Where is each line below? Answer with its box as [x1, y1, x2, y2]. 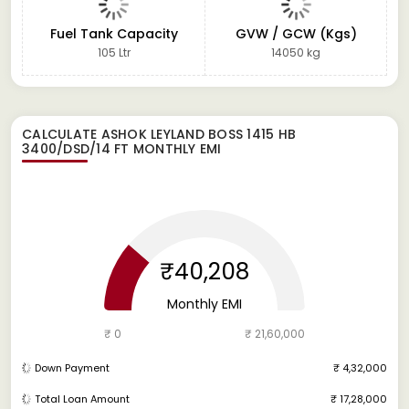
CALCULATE [22, 124, 101, 143]
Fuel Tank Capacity [49, 24, 178, 43]
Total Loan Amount [35, 391, 130, 406]
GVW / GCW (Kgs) [235, 24, 357, 43]
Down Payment [35, 360, 110, 375]
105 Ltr [97, 44, 131, 60]
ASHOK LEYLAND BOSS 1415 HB [100, 124, 296, 143]
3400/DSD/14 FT [22, 139, 130, 158]
